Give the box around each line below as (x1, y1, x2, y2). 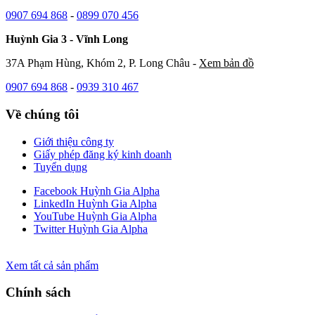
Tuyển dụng (34, 160, 87, 173)
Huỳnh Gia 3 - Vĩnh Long (6, 33, 128, 46)
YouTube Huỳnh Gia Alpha (34, 210, 157, 222)
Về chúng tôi (6, 107, 79, 122)
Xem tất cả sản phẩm (6, 259, 98, 271)
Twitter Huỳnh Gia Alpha (34, 222, 148, 235)
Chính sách (6, 285, 71, 300)
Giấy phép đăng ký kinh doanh (34, 148, 172, 160)
